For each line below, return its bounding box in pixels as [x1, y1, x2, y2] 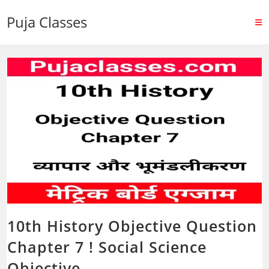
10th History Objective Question [7, 215, 258, 236]
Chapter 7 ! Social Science [7, 236, 207, 257]
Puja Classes [7, 12, 88, 32]
